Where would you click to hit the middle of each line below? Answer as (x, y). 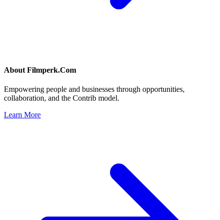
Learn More (22, 115)
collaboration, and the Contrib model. (62, 98)
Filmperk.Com (52, 70)
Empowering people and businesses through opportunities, (94, 89)
